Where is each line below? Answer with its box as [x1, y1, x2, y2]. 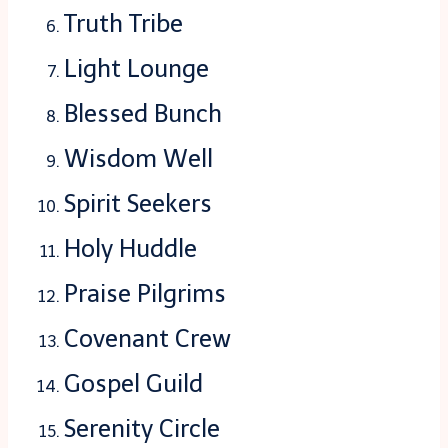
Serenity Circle [64, 414, 220, 443]
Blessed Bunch [64, 99, 222, 128]
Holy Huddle [64, 234, 197, 263]
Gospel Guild [64, 369, 203, 398]
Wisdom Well [64, 144, 213, 173]
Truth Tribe [64, 9, 183, 38]
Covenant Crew [64, 324, 231, 353]
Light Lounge [64, 54, 209, 83]
